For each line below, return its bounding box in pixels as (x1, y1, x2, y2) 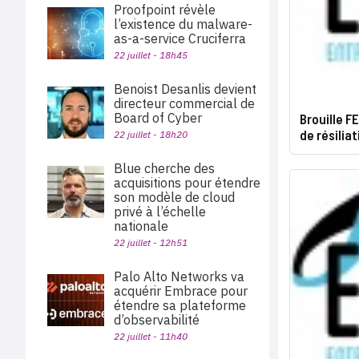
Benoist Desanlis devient (114, 81, 256, 97)
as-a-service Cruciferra (114, 30, 246, 46)
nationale (114, 218, 168, 234)
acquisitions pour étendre (114, 175, 260, 191)
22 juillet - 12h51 (114, 236, 188, 248)
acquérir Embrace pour (114, 283, 248, 299)
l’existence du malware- (114, 16, 252, 32)
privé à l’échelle (114, 204, 206, 220)
